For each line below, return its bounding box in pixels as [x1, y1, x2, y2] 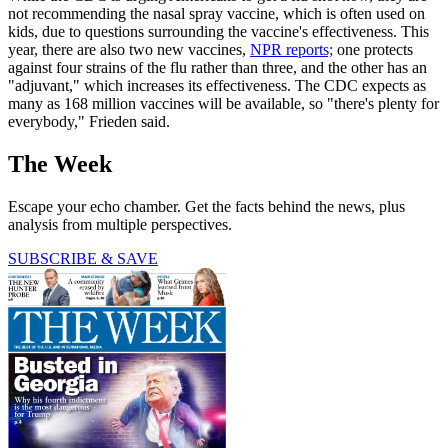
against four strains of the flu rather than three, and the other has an [8, 58, 427, 76]
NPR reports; [250, 40, 333, 58]
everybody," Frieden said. [8, 112, 170, 130]
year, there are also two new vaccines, [8, 40, 250, 58]
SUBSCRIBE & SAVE [8, 249, 158, 267]
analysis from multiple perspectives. [8, 215, 232, 233]
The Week [8, 150, 112, 177]
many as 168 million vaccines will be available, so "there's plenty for [8, 94, 439, 112]
